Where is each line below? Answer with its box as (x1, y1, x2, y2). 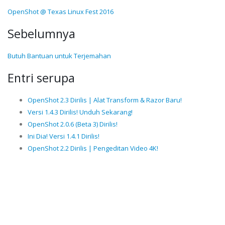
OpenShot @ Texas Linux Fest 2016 (8, 7, 114, 17)
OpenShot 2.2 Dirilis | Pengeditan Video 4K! (28, 144, 158, 153)
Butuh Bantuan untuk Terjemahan (8, 51, 111, 61)
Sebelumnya (8, 26, 75, 42)
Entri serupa (8, 70, 75, 86)
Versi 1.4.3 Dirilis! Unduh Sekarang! (28, 107, 133, 117)
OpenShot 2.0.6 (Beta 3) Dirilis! (28, 120, 118, 129)
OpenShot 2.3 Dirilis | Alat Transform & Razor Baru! (28, 95, 182, 105)
